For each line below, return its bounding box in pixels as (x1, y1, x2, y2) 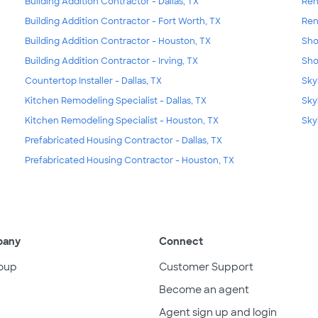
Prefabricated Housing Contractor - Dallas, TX (24, 134, 222, 146)
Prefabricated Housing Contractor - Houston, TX (24, 154, 234, 166)
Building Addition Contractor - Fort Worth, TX (24, 15, 221, 27)
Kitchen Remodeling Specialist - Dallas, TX (24, 94, 207, 106)
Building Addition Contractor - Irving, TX (24, 55, 198, 67)
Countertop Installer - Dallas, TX (24, 75, 162, 87)
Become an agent (159, 283, 249, 296)
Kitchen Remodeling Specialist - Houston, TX (24, 114, 219, 126)
